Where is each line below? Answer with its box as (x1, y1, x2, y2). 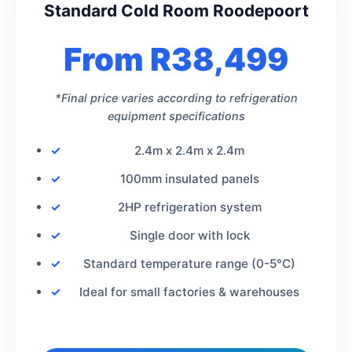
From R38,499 (64, 39, 288, 79)
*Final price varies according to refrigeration (54, 90, 298, 104)
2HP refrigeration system (117, 199, 262, 214)
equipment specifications (107, 108, 245, 123)
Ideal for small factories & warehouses (79, 284, 299, 299)
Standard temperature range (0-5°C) (83, 255, 295, 271)
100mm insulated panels (119, 170, 259, 186)
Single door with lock (129, 227, 250, 243)
